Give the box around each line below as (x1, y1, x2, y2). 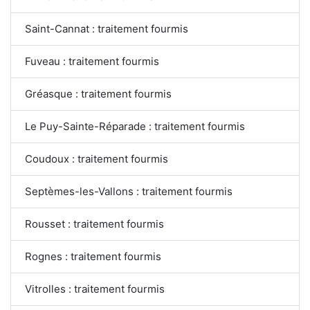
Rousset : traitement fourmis (25, 217, 164, 231)
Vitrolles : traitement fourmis (25, 282, 165, 296)
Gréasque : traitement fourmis (25, 87, 172, 101)
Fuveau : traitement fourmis (25, 55, 159, 69)
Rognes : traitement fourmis (25, 250, 161, 264)
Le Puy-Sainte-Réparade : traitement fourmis (25, 120, 245, 134)
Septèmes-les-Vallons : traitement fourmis (25, 185, 233, 199)
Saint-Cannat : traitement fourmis (25, 22, 188, 36)
